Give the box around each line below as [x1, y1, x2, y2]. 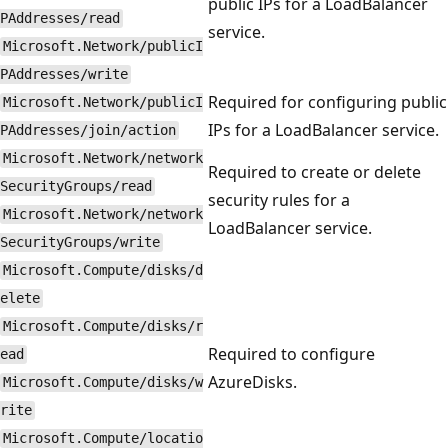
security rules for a [208, 188, 350, 211]
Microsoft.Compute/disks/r [2, 318, 203, 335]
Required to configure [208, 342, 375, 365]
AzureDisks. [208, 370, 297, 393]
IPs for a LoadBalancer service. [208, 118, 439, 141]
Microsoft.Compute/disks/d [2, 262, 203, 279]
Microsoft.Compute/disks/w [2, 374, 203, 391]
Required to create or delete [208, 160, 421, 183]
